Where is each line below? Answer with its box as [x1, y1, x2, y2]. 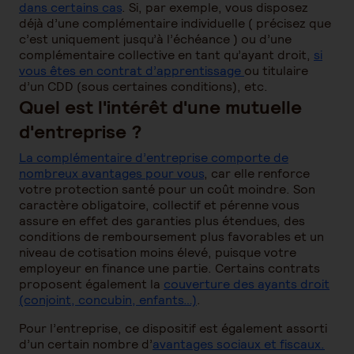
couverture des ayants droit [164, 276, 330, 292]
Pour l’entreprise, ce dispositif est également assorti [19, 320, 327, 337]
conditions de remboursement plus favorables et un [19, 228, 324, 245]
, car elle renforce [204, 165, 310, 182]
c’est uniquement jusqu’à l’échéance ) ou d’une [19, 31, 292, 47]
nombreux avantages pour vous [19, 165, 204, 182]
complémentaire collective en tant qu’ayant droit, [19, 47, 314, 63]
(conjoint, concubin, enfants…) [19, 292, 197, 308]
